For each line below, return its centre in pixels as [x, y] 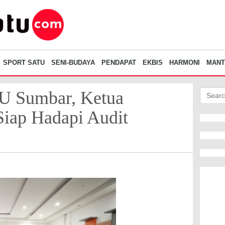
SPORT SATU [24, 63]
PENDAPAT [119, 63]
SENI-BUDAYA [73, 63]
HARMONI [185, 63]
